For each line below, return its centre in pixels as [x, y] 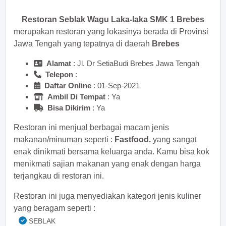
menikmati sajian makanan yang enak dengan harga [107, 164]
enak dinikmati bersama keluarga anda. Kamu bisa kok [111, 152]
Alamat [59, 63]
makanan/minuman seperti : [64, 139]
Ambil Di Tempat [76, 97]
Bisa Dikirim [69, 108]
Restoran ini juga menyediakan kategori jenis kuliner [107, 196]
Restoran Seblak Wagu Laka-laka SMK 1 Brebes [113, 19]
